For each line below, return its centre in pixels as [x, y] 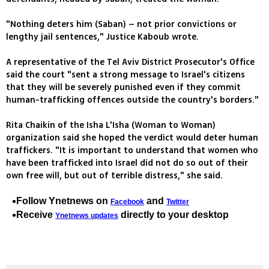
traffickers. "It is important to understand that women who [132, 151]
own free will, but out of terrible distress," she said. [114, 176]
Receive [36, 215]
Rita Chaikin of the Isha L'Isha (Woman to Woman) [111, 125]
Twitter [178, 202]
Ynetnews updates [87, 216]
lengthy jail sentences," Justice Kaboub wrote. [102, 37]
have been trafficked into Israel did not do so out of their [127, 163]
